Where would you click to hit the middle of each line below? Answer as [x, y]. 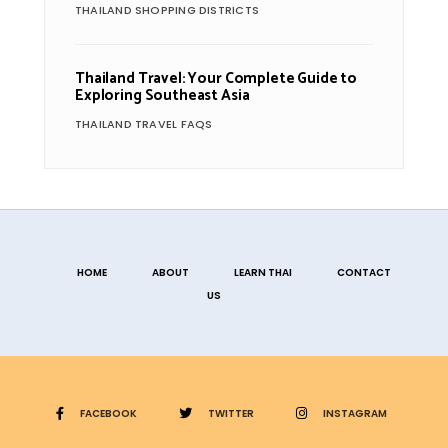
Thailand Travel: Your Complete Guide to [216, 78]
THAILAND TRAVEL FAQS [144, 123]
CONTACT [364, 272]
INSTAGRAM [354, 413]
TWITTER [230, 413]
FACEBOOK [108, 413]
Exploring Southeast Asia [162, 95]
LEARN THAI [263, 272]
